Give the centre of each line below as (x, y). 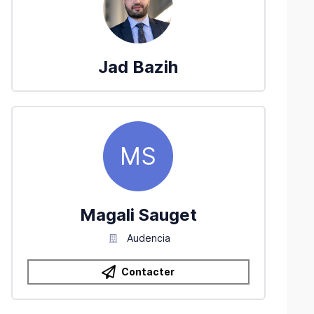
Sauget (168, 215)
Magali (107, 215)
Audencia (149, 238)
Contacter (148, 272)
